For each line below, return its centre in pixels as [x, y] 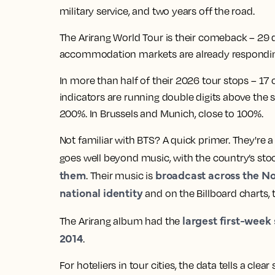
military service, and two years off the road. [157, 11]
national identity [101, 192]
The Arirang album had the [121, 221]
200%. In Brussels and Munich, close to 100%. [161, 114]
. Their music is [120, 176]
